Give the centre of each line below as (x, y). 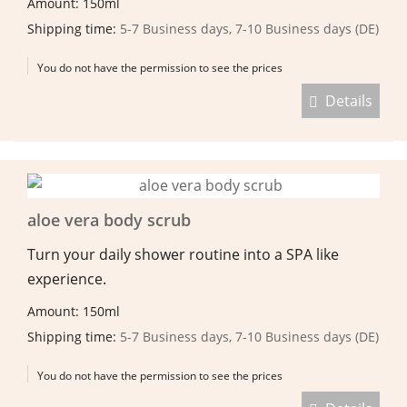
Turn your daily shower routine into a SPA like (183, 254)
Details (345, 100)
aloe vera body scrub (109, 219)
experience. (67, 278)
